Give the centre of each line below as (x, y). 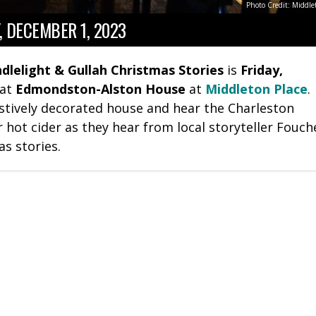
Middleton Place (256, 89)
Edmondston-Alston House (100, 89)
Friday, (261, 70)
